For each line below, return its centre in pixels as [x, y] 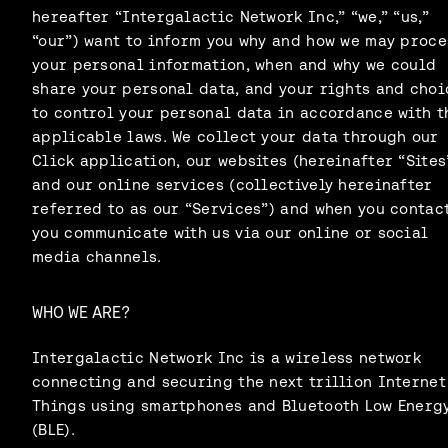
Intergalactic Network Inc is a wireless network [227, 357]
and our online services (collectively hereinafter [232, 184]
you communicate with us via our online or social [230, 232]
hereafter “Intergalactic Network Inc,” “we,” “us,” [230, 16]
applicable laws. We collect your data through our [235, 136]
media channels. [97, 256]
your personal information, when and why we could [234, 64]
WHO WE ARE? [81, 311]
